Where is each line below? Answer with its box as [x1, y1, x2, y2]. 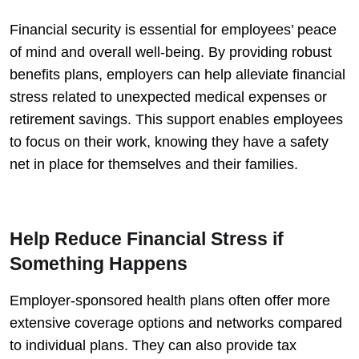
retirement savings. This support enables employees [10, 111, 343, 127]
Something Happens [10, 253, 188, 274]
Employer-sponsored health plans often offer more [10, 292, 330, 309]
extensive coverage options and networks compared [10, 314, 342, 331]
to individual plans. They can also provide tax [10, 337, 296, 353]
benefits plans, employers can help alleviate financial [10, 66, 345, 83]
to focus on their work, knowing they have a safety [10, 133, 329, 150]
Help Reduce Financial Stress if [10, 228, 284, 249]
